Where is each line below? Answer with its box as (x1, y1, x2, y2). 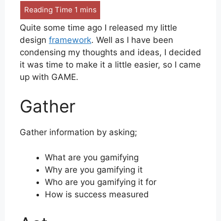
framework (49, 35, 91, 45)
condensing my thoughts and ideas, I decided (20, 47, 201, 57)
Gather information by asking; (20, 127, 137, 138)
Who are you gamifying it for (45, 177, 156, 187)
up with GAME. (20, 72, 78, 82)
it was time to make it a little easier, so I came (20, 59, 201, 70)
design (20, 35, 49, 45)
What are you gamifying (45, 152, 139, 162)
